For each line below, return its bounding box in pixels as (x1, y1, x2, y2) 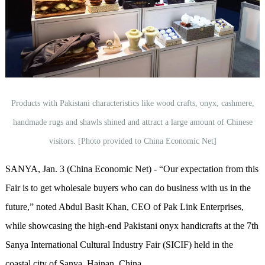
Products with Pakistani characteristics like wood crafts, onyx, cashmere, (11, 98, 254, 108)
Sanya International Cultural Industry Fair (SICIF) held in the (5, 239, 233, 250)
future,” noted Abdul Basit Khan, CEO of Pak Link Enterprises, (5, 201, 244, 212)
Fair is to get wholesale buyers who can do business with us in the (5, 182, 251, 193)
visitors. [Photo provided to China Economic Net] (49, 136, 216, 146)
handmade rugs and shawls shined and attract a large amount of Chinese (12, 117, 253, 127)
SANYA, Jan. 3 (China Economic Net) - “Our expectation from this (5, 163, 258, 174)
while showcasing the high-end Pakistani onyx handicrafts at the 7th (5, 220, 258, 231)
